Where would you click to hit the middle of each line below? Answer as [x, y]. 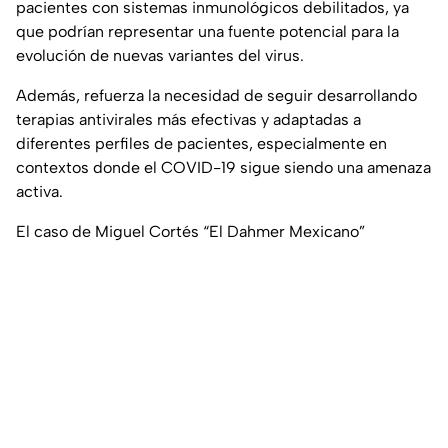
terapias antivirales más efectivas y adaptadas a [188, 120]
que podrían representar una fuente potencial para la [207, 32]
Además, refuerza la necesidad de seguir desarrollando [216, 96]
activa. [39, 192]
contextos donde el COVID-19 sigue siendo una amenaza [223, 168]
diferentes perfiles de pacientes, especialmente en [201, 144]
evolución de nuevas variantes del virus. [160, 56]
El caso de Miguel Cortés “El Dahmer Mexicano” [190, 232]
